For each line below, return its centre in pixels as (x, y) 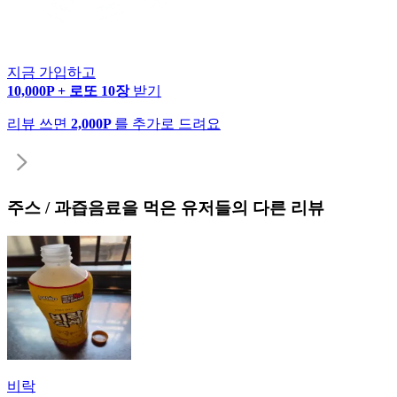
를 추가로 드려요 (167, 123)
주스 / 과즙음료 (64, 207)
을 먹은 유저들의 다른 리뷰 (223, 207)
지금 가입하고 (51, 72)
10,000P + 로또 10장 (70, 90)
